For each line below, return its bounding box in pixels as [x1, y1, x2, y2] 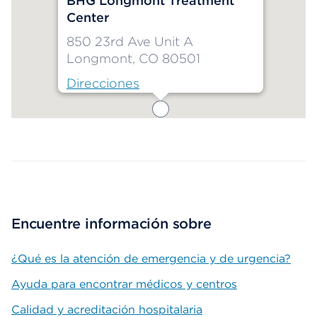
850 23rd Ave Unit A [67, 34, 193, 50]
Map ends [11, 120, 66, 134]
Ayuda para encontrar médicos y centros [11, 277, 237, 292]
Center [67, 10, 109, 25]
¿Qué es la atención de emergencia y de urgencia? [11, 252, 291, 266]
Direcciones [67, 76, 139, 91]
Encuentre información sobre [11, 215, 212, 233]
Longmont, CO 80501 [67, 51, 200, 67]
